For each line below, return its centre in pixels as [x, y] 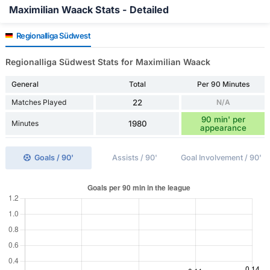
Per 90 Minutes [223, 84]
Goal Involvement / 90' [221, 158]
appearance [223, 128]
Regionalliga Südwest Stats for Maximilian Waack [108, 62]
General [25, 84]
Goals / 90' [54, 158]
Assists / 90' [135, 158]
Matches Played [39, 102]
